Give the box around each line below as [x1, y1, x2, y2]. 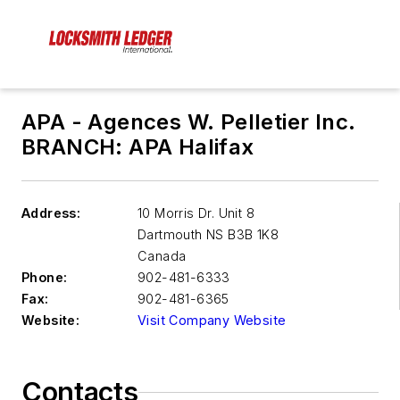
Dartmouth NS [137, 227, 224, 243]
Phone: [21, 270, 68, 286]
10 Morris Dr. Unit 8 [137, 205, 254, 221]
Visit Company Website [137, 312, 287, 329]
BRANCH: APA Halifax [21, 134, 254, 161]
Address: [21, 205, 81, 221]
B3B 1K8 [223, 227, 279, 243]
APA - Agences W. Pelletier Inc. [21, 109, 356, 136]
